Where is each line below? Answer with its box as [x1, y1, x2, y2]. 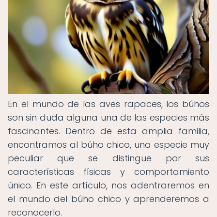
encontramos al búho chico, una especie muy [8, 139, 209, 151]
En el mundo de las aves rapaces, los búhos [8, 98, 209, 110]
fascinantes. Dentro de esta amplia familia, [8, 125, 209, 137]
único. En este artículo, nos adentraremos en [8, 179, 209, 191]
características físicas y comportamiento [8, 166, 209, 178]
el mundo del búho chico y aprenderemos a [8, 193, 209, 205]
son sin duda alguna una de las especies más [8, 111, 209, 124]
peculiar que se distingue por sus [8, 152, 209, 164]
